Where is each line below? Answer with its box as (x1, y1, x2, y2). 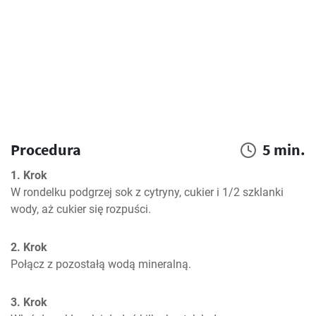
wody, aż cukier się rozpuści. (11, 202, 151, 216)
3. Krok (11, 296, 47, 309)
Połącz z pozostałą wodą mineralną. (11, 257, 191, 271)
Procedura (11, 140, 81, 159)
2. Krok (11, 241, 47, 254)
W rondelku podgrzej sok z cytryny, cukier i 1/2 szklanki (11, 186, 284, 199)
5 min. (262, 140, 305, 159)
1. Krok (11, 169, 47, 182)
